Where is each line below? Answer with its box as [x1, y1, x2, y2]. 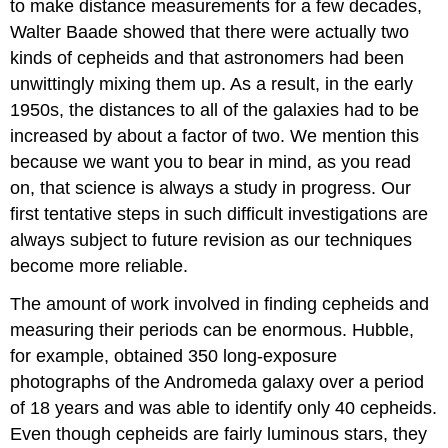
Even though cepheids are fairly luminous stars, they [10, 424, 428, 445]
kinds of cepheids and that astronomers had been [10, 47, 405, 68]
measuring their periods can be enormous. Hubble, [10, 320, 415, 341]
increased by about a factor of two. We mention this [10, 125, 420, 146]
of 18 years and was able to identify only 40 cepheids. [10, 398, 438, 419]
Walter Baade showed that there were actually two [10, 21, 410, 42]
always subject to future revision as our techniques [10, 229, 413, 250]
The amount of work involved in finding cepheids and [10, 294, 430, 315]
